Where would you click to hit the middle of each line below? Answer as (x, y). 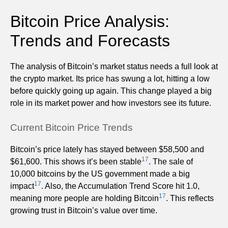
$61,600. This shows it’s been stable (76, 161)
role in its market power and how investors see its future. (111, 103)
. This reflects (190, 198)
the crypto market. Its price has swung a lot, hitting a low (110, 78)
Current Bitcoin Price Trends (72, 127)
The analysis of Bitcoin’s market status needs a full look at (114, 66)
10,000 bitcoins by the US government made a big (100, 174)
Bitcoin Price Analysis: (90, 21)
